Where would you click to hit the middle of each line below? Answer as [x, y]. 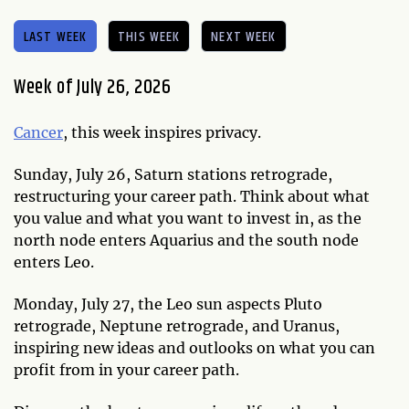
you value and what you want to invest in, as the [188, 218]
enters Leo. [54, 262]
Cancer [38, 132]
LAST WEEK [56, 37]
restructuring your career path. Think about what [192, 196]
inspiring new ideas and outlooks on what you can [194, 347]
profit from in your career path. [128, 369]
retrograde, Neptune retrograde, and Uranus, [177, 325]
